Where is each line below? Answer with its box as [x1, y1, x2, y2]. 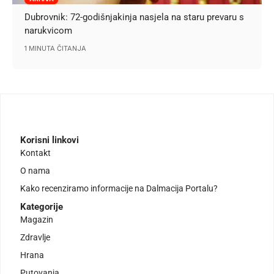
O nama [20, 165, 50, 176]
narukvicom [24, 25, 73, 37]
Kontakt [20, 147, 51, 158]
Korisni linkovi [20, 134, 79, 146]
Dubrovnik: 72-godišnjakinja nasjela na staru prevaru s [24, 12, 245, 23]
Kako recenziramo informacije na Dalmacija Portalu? [20, 183, 218, 193]
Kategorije [20, 201, 63, 212]
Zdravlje [20, 232, 50, 242]
